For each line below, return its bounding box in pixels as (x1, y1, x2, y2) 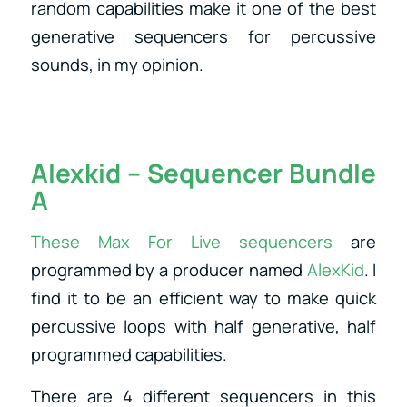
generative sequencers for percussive (30, 24, 377, 48)
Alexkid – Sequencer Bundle (30, 155, 377, 191)
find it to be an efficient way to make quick (30, 285, 377, 310)
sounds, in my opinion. (30, 52, 203, 76)
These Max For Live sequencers (30, 229, 333, 253)
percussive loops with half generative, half (30, 313, 377, 338)
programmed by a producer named (30, 257, 303, 282)
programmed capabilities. (30, 342, 231, 366)
